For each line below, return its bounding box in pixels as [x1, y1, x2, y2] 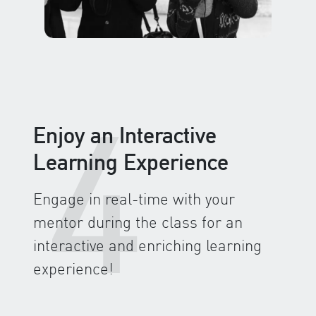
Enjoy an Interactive [33, 122, 217, 149]
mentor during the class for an [33, 212, 243, 232]
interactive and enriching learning [33, 235, 262, 255]
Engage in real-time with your [33, 188, 235, 209]
